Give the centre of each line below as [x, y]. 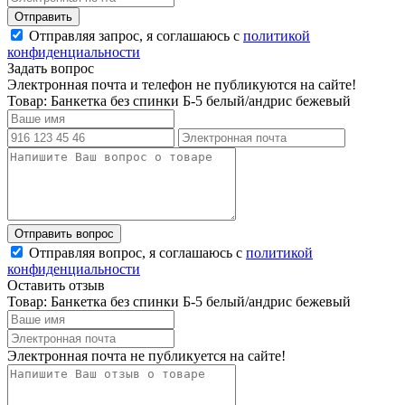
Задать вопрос [51, 68]
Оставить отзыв [56, 285]
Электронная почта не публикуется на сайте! [146, 355]
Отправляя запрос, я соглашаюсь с [136, 35]
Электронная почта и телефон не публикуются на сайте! [182, 84]
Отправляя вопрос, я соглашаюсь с [137, 252]
